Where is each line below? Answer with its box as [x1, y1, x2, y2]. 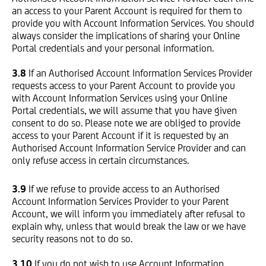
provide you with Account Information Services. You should [12, 17, 254, 29]
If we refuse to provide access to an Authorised [28, 183, 220, 195]
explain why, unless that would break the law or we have [12, 220, 246, 232]
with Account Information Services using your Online [12, 92, 227, 104]
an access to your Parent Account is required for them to [12, 5, 242, 17]
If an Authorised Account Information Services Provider [28, 67, 252, 79]
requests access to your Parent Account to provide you [12, 80, 235, 91]
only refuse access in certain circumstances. [12, 154, 189, 166]
